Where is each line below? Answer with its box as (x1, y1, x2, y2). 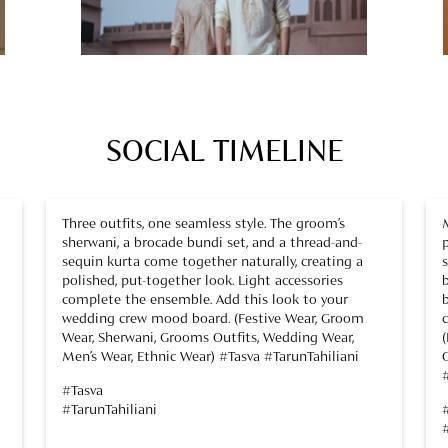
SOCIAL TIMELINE (105, 137, 343, 168)
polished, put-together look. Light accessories (62, 273, 343, 288)
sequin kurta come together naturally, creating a (62, 254, 363, 269)
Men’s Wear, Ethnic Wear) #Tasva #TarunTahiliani (62, 349, 359, 364)
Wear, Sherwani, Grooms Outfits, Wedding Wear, (62, 330, 354, 345)
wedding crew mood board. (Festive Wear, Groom (62, 311, 364, 326)
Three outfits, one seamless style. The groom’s (62, 216, 345, 231)
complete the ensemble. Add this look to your (62, 292, 348, 307)
